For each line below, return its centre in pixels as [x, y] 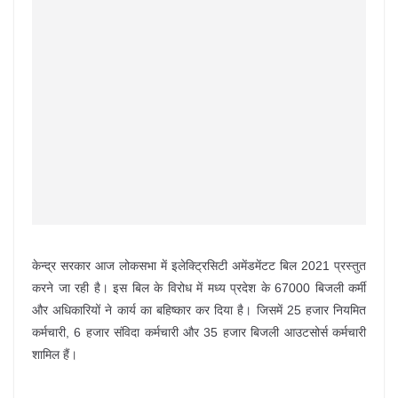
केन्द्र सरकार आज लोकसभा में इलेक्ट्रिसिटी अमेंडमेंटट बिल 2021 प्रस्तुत [199, 266]
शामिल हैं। [55, 354]
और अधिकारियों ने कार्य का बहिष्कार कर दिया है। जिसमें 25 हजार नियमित [199, 310]
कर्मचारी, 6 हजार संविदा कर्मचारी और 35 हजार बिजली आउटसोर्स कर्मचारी [199, 332]
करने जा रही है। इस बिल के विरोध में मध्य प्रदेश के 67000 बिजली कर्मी [199, 288]
